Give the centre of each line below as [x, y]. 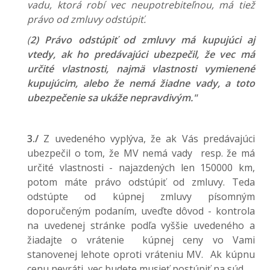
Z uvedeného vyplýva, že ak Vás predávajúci [149, 139]
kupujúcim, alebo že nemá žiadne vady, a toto [141, 83]
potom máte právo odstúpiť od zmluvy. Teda [141, 182]
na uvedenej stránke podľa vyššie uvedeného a [141, 225]
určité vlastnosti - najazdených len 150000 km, [141, 168]
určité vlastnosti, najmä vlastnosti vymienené [141, 69]
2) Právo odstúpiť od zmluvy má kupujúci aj [143, 40]
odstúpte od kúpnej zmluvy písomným [141, 196]
